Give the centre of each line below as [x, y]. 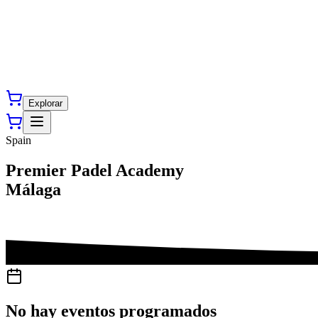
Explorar [45, 103]
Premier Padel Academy [95, 170]
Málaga [33, 189]
